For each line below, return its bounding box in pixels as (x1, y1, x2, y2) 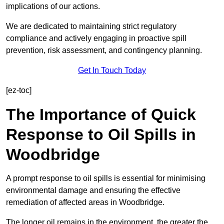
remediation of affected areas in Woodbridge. (6, 198, 164, 207)
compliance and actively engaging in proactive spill (6, 34, 186, 43)
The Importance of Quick (6, 105, 196, 124)
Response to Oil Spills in (6, 125, 196, 144)
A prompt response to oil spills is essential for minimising (6, 174, 205, 183)
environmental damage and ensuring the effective (6, 186, 180, 195)
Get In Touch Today (78, 66, 146, 75)
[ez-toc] (6, 86, 31, 95)
